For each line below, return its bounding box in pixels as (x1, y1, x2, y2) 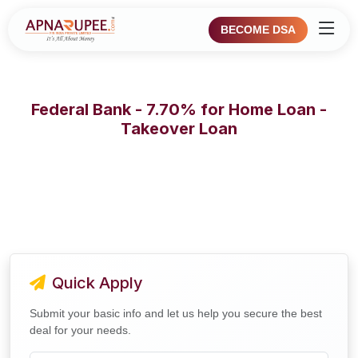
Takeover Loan (121, 119, 237, 138)
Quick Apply (52, 273, 143, 292)
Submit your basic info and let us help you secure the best (30, 307, 322, 320)
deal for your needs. (30, 324, 131, 336)
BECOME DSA (221, 22, 296, 36)
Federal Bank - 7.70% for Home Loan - (31, 100, 327, 119)
